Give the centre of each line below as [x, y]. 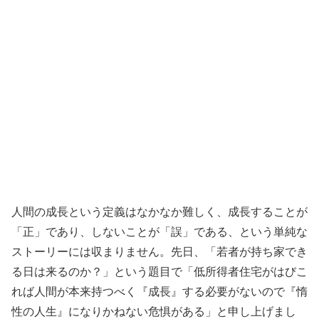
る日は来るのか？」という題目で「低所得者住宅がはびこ [159, 271]
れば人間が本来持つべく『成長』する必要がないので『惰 [159, 291]
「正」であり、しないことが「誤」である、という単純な [159, 231]
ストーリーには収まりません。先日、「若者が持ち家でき [159, 251]
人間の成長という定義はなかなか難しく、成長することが [159, 211]
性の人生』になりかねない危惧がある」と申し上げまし [154, 311]
